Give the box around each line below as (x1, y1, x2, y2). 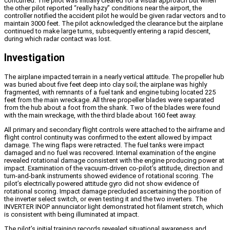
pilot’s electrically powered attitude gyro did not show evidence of (4, 180, 199, 188)
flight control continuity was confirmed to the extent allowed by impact (4, 133, 212, 142)
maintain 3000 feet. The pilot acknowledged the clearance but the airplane (4, 19, 223, 27)
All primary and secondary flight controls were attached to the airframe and (4, 126, 225, 134)
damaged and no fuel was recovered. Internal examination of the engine (4, 149, 216, 157)
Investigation (4, 51, 65, 64)
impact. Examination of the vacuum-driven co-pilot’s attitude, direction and (4, 164, 223, 172)
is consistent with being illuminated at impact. (4, 210, 139, 219)
